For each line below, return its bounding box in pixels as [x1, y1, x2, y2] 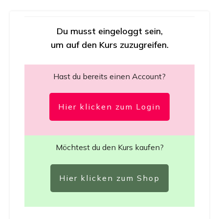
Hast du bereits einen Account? [53, 71, 166, 81]
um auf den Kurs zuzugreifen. [50, 39, 169, 50]
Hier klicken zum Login [58, 102, 161, 111]
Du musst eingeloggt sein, [56, 25, 163, 37]
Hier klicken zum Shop [59, 173, 160, 183]
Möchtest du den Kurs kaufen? [55, 142, 164, 152]
